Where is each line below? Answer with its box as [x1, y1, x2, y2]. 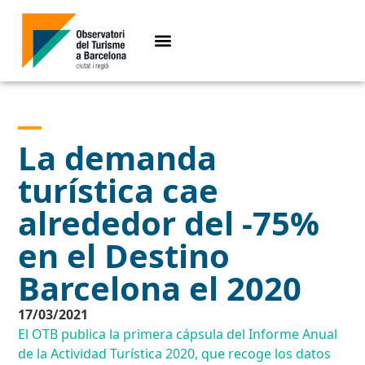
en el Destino [18, 233, 231, 279]
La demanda [18, 135, 218, 181]
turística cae [18, 168, 219, 213]
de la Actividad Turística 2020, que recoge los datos [18, 345, 332, 363]
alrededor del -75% [18, 200, 320, 246]
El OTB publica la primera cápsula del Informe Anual [18, 325, 338, 344]
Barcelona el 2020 [18, 266, 302, 311]
